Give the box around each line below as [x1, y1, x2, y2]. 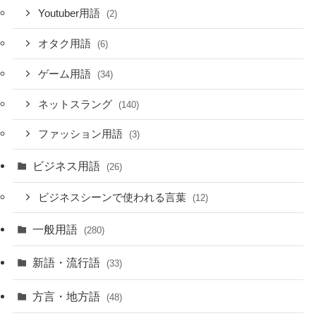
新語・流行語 [32, 256, 104, 269]
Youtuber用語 [38, 8, 104, 20]
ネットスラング [38, 98, 116, 110]
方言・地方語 [32, 289, 104, 303]
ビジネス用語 [32, 159, 104, 173]
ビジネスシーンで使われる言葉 [38, 192, 190, 204]
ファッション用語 [38, 128, 126, 140]
